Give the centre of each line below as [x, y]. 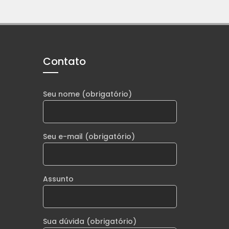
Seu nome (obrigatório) [87, 94]
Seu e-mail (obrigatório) [89, 136]
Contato [64, 61]
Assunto [58, 179]
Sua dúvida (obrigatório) [89, 221]
